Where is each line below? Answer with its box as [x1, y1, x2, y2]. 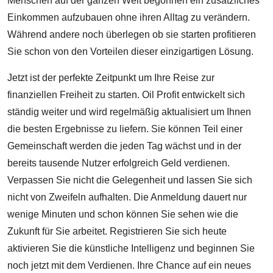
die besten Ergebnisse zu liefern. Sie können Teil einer [7, 123, 243, 134]
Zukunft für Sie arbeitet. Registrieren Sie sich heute [7, 225, 227, 236]
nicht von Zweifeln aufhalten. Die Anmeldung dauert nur [7, 191, 247, 202]
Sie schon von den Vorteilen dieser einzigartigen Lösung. [7, 46, 253, 57]
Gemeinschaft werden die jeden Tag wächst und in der [7, 140, 241, 151]
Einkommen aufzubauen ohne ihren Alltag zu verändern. [7, 12, 250, 23]
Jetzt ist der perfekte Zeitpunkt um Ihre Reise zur [7, 72, 214, 83]
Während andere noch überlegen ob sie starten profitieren [7, 29, 256, 40]
